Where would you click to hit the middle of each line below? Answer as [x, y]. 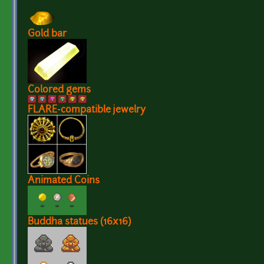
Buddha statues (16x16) [79, 222]
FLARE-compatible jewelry [87, 110]
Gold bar [47, 34]
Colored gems [59, 90]
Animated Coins [64, 181]
